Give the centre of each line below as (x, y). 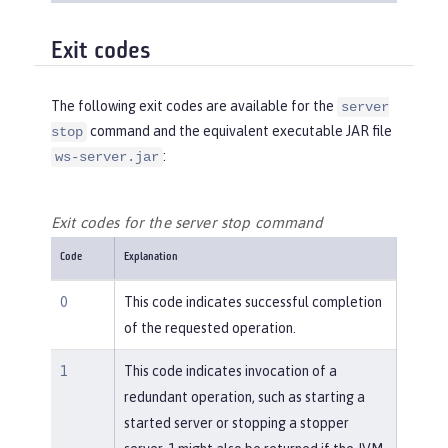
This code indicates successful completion (252, 301)
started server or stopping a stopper (236, 422)
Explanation (150, 257)
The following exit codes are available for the (194, 106)
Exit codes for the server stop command (187, 223)
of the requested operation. (209, 327)
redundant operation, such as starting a (244, 396)
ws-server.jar (107, 157)
